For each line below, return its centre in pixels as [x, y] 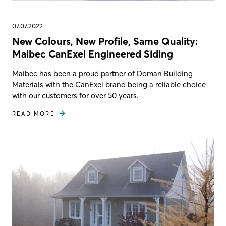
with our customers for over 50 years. [75, 95]
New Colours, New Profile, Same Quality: [105, 41]
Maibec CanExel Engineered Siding [93, 53]
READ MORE [34, 113]
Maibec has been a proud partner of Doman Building [102, 73]
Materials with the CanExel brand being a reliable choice [109, 84]
